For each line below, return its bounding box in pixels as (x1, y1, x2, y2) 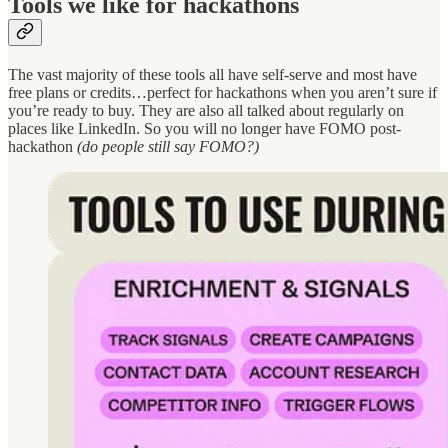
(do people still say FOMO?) (73, 137, 259, 155)
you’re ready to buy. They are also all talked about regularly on (8, 101, 404, 119)
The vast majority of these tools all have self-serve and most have (8, 65, 417, 83)
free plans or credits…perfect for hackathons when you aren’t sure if (8, 83, 437, 101)
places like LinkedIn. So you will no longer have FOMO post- (8, 119, 401, 137)
